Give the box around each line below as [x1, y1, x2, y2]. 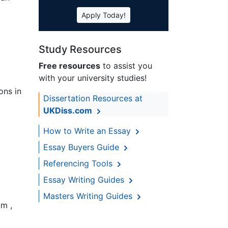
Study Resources [39, 43, 122, 56]
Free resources [39, 61, 100, 71]
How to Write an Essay [43, 126, 133, 136]
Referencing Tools [43, 158, 115, 169]
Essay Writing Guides [43, 175, 127, 185]
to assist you [100, 61, 152, 71]
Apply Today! [81, 11, 126, 20]
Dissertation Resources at [43, 93, 142, 104]
